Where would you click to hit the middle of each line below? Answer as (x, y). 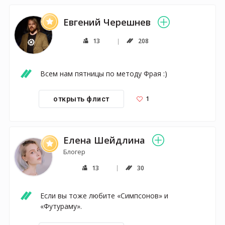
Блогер (75, 151)
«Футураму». (61, 206)
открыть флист (81, 99)
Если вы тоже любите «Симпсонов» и (104, 195)
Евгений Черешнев (107, 22)
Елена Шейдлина (104, 140)
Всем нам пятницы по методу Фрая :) (104, 73)
